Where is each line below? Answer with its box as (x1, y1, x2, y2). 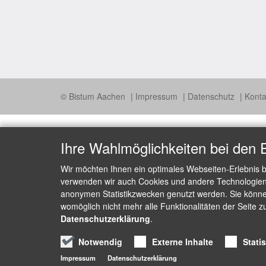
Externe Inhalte (152, 236, 213, 248)
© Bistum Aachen (61, 90, 128, 103)
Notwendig (78, 236, 122, 248)
